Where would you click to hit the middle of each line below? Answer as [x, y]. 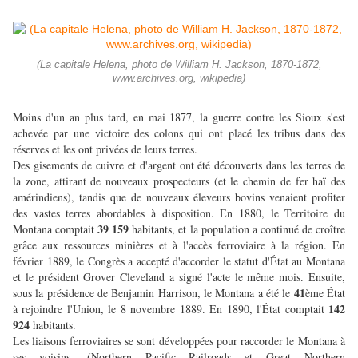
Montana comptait [56, 229]
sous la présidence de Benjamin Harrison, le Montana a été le [153, 293]
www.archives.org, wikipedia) [179, 79]
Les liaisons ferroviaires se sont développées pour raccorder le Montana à [179, 341]
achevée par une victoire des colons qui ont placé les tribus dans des [179, 133]
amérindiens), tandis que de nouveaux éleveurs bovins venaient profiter [179, 197]
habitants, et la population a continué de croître [239, 229]
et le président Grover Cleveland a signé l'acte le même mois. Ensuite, [179, 277]
